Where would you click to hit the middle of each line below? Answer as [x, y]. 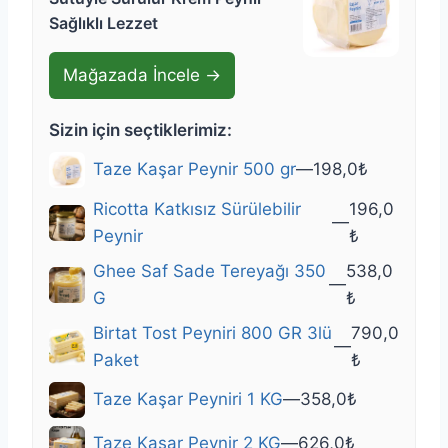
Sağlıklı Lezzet [103, 22]
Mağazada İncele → [142, 74]
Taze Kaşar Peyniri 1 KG [188, 399]
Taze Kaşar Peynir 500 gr [194, 169]
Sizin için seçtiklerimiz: [140, 129]
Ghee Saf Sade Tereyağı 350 [209, 270]
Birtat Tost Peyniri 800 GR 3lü [212, 332]
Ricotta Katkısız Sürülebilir [197, 208]
